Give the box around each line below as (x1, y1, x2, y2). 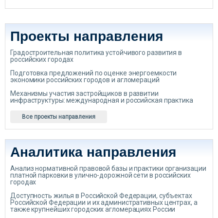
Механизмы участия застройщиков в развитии (10, 90, 159, 97)
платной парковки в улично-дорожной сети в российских (10, 171, 191, 179)
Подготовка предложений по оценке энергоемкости (10, 69, 177, 77)
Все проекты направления (22, 113, 95, 120)
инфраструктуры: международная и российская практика (10, 96, 193, 104)
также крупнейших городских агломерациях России (10, 205, 176, 213)
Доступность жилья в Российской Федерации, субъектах (10, 192, 192, 200)
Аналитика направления (10, 145, 176, 160)
